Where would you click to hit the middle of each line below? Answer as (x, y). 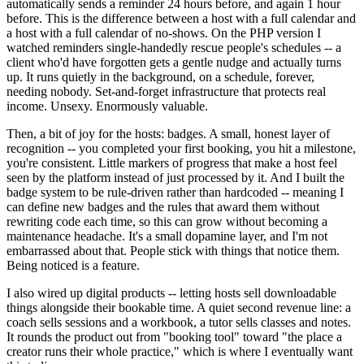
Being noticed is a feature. (73, 265)
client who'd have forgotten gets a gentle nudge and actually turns (174, 62)
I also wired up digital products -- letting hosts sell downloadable (171, 292)
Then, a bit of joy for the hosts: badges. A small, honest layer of (168, 133)
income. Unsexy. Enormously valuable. (107, 106)
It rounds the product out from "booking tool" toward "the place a (174, 336)
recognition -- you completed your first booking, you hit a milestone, (181, 148)
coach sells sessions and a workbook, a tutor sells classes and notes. (179, 322)
